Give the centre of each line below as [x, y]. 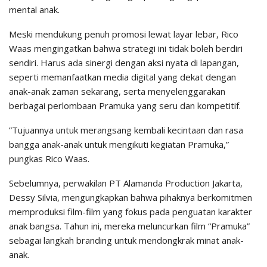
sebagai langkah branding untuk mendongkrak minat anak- [126, 240]
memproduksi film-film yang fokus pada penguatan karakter [131, 212]
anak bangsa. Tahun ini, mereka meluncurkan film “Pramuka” [129, 226]
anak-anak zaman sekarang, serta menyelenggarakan [117, 91]
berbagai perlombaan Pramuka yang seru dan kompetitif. [125, 106]
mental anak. [34, 10]
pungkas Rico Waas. [49, 159]
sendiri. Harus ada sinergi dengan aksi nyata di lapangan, [124, 63]
